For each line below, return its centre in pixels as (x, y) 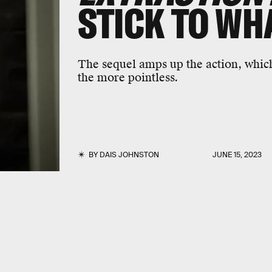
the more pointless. (127, 77)
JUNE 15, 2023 (237, 155)
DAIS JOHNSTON (129, 155)
